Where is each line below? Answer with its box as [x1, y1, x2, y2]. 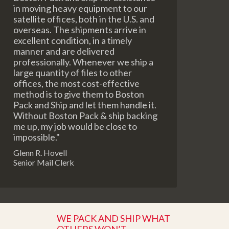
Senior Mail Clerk [13, 157, 74, 167]
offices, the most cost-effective [13, 78, 140, 89]
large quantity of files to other [13, 67, 132, 78]
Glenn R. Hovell [13, 148, 67, 157]
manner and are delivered [13, 45, 114, 57]
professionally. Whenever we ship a [13, 56, 153, 67]
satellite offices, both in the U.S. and [13, 13, 154, 25]
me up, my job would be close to [13, 121, 137, 132]
